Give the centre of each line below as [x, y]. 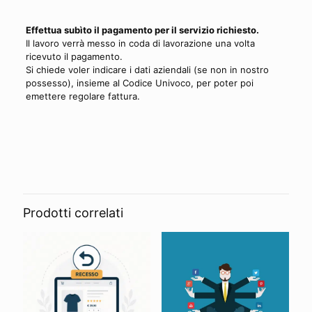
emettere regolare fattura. [83, 96]
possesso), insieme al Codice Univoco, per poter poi [139, 83]
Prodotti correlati [73, 213]
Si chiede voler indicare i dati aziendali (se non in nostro [147, 70]
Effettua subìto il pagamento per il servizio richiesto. [142, 30]
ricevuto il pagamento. [74, 56]
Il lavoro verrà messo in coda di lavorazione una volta [140, 43]
